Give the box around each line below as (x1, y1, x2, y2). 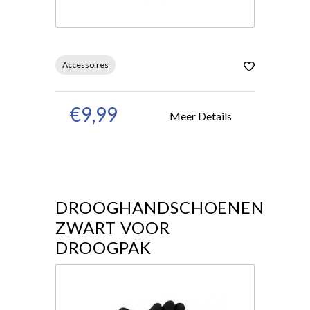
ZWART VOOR (55, 217, 170, 237)
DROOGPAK (55, 237, 152, 257)
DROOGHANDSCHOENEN (55, 197, 265, 217)
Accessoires (62, 60, 109, 70)
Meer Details (170, 109, 232, 122)
